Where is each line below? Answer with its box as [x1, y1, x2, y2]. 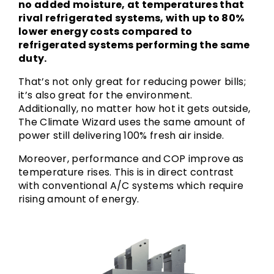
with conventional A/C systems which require [18, 179, 244, 193]
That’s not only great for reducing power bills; [18, 75, 246, 89]
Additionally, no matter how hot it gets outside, [18, 102, 251, 116]
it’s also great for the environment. [18, 88, 195, 102]
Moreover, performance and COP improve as [18, 152, 244, 166]
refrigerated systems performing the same [18, 38, 250, 52]
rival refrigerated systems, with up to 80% [18, 11, 245, 25]
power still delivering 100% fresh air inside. [18, 128, 224, 143]
